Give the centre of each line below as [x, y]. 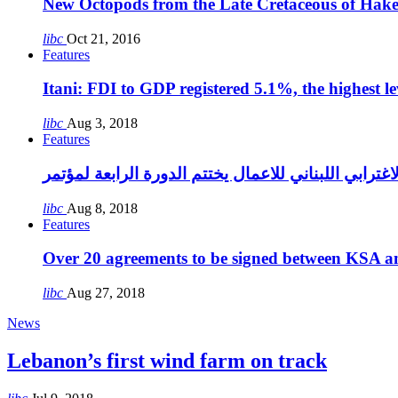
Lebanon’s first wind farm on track [167, 360]
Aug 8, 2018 [102, 208]
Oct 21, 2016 [103, 38]
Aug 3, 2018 [102, 123]
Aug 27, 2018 [106, 293]
